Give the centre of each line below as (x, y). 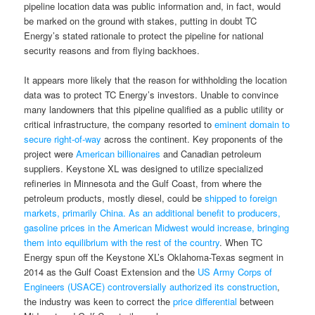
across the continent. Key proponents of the (192, 139)
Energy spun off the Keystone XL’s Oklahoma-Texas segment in (154, 257)
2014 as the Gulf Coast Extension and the (111, 271)
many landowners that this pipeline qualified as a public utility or (154, 109)
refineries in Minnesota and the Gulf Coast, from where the (143, 183)
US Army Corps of (235, 271)
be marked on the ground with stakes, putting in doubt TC (141, 20)
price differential (205, 301)
